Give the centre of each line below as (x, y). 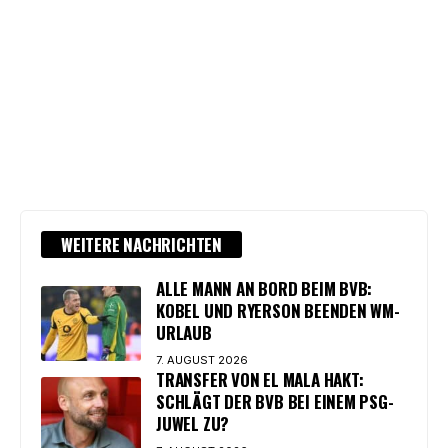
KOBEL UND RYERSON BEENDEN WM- (278, 310)
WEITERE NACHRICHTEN (141, 244)
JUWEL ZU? (193, 423)
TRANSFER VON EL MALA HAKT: (260, 379)
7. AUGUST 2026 (202, 359)
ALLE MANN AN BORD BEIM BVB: (264, 288)
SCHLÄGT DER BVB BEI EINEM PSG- (275, 401)
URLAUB (184, 332)
